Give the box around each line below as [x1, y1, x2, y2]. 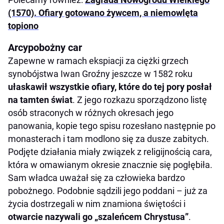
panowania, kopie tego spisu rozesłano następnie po [8, 120, 215, 131]
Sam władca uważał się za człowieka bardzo [8, 172, 185, 183]
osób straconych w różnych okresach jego [8, 107, 173, 118]
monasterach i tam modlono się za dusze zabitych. [8, 133, 209, 144]
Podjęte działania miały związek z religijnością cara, [8, 146, 212, 157]
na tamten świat [8, 94, 72, 105]
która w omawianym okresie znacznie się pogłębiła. [8, 159, 212, 170]
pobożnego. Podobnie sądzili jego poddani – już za [8, 185, 207, 196]
